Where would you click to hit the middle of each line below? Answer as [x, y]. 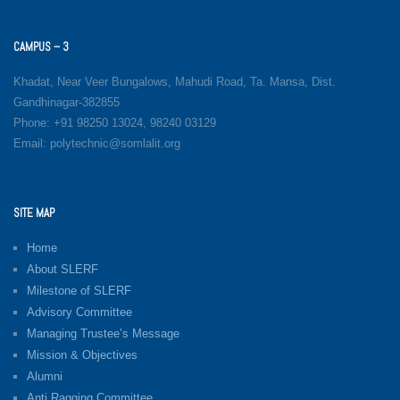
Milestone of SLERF [79, 290]
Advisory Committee [79, 312]
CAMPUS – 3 [41, 46]
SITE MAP [34, 212]
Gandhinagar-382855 [67, 102]
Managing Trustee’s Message [103, 333]
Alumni [45, 376]
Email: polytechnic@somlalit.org [97, 143]
